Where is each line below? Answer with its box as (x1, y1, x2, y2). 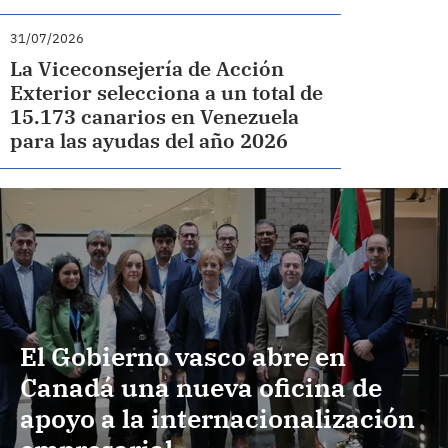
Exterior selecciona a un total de (10, 79, 324, 106)
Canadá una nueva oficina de (20, 370, 382, 405)
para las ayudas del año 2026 (10, 127, 289, 154)
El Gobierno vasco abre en (20, 339, 346, 374)
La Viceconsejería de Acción (10, 55, 285, 82)
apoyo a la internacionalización (20, 401, 415, 436)
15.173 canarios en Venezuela (10, 103, 300, 130)
